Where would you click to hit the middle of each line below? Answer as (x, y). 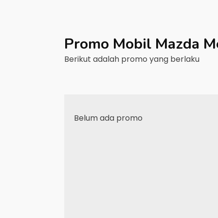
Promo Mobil (110, 44)
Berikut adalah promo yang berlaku (133, 59)
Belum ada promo (108, 118)
